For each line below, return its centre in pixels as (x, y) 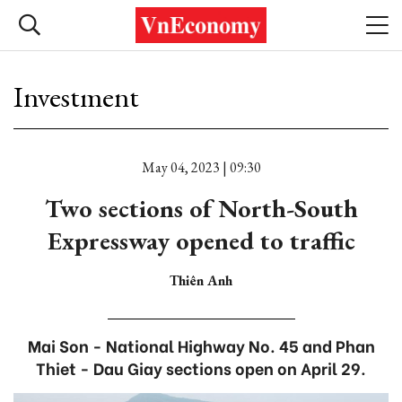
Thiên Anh (201, 280)
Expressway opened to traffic (201, 240)
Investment (76, 97)
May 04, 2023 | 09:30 (201, 167)
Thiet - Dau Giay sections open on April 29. (201, 367)
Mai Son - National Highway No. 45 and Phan (201, 345)
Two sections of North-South (201, 208)
